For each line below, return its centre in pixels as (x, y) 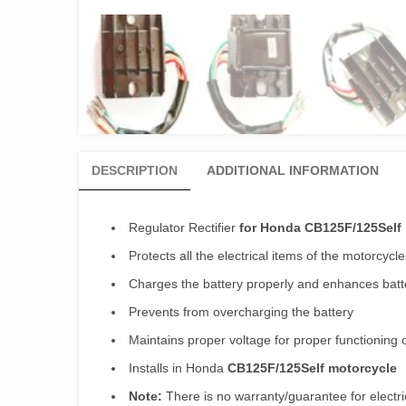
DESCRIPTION (135, 171)
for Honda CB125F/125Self (320, 228)
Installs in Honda (178, 368)
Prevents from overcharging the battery (241, 312)
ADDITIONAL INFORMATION (293, 171)
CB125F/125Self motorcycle (314, 368)
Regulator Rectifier (184, 228)
